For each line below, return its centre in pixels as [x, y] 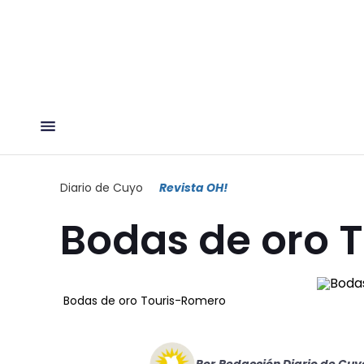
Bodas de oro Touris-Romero [145, 300]
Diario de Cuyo [102, 187]
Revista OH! [193, 187]
